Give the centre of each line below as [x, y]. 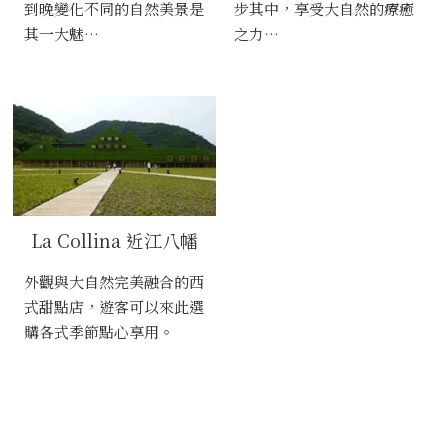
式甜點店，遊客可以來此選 [113, 306]
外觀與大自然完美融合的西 [113, 281]
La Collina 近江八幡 [114, 239]
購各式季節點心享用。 [98, 331]
